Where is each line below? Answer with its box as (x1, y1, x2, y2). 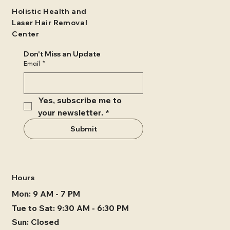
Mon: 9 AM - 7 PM (11, 188, 80, 199)
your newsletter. (38, 107, 104, 118)
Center (11, 29, 40, 39)
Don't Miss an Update (24, 49, 101, 59)
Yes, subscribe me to (38, 95, 122, 106)
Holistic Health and (11, 6, 87, 16)
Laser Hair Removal (11, 17, 88, 27)
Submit (70, 124, 97, 134)
